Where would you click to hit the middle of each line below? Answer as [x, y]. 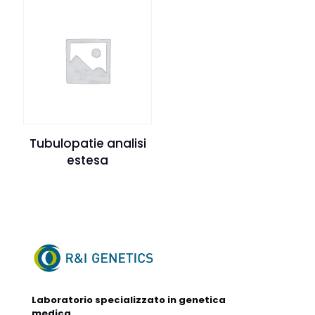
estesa [88, 160]
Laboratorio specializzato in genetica [129, 300]
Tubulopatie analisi [88, 143]
